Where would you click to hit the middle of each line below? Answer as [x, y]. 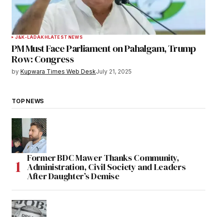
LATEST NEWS [65, 37]
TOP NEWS [28, 101]
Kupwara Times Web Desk [58, 71]
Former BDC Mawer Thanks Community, [103, 158]
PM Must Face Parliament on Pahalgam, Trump [104, 48]
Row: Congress [43, 59]
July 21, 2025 [114, 71]
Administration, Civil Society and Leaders [107, 167]
